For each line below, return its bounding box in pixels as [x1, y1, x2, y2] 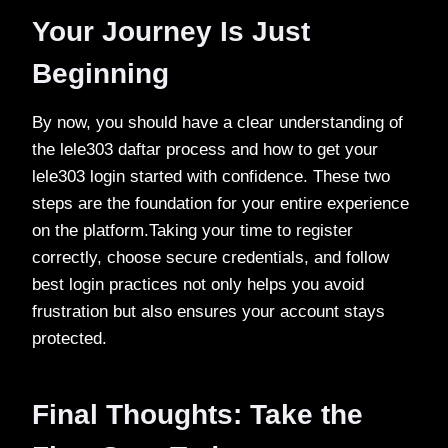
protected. [32, 328, 107, 348]
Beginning [32, 57, 169, 89]
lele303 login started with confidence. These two [32, 166, 390, 186]
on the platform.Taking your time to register [32, 220, 353, 240]
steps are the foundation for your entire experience [32, 193, 409, 213]
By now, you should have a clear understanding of [32, 112, 403, 132]
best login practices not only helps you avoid [32, 274, 364, 294]
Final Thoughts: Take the [32, 398, 363, 430]
